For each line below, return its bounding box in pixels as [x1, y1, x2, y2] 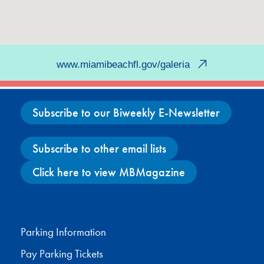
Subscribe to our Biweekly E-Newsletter [32, 105, 220, 120]
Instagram [48, 194, 111, 210]
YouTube [62, 194, 117, 210]
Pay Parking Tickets [21, 247, 103, 261]
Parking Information [21, 226, 106, 239]
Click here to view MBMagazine [32, 165, 185, 180]
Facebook [20, 194, 81, 210]
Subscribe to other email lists [32, 141, 166, 156]
